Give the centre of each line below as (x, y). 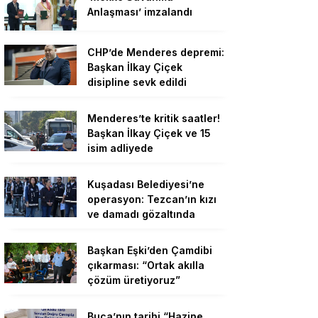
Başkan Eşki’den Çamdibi (150, 250)
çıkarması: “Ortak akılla (146, 265)
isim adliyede (120, 148)
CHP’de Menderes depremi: (156, 52)
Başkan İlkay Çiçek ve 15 (149, 133)
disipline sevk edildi (137, 82)
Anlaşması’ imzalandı (140, 12)
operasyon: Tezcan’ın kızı (152, 199)
